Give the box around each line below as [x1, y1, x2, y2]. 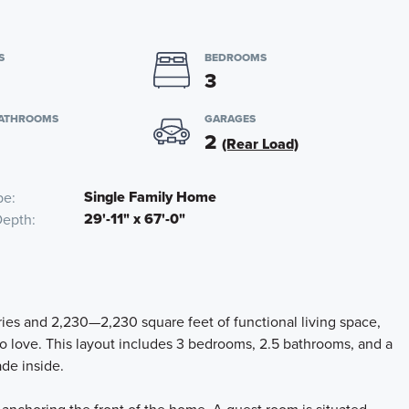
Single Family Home [83, 186, 216, 207]
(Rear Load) [221, 133, 299, 154]
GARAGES [204, 110, 256, 127]
